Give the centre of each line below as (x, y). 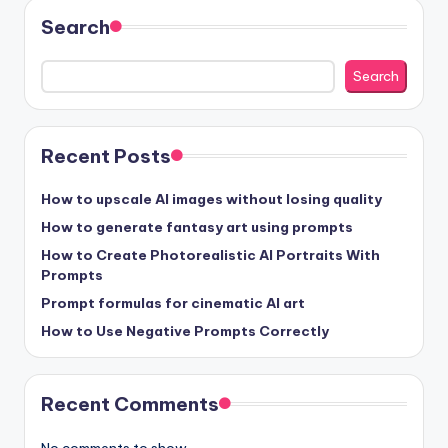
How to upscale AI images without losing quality (211, 199)
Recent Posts (106, 156)
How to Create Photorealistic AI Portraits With (210, 255)
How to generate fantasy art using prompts (197, 227)
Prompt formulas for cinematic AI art (173, 303)
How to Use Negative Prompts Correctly (185, 331)
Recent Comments (130, 404)
